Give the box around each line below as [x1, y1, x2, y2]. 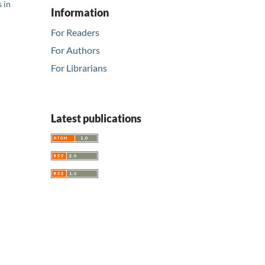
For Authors [51, 44, 100, 56]
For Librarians [51, 62, 107, 74]
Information [51, 5, 109, 19]
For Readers [51, 27, 99, 38]
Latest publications [51, 112, 141, 125]
